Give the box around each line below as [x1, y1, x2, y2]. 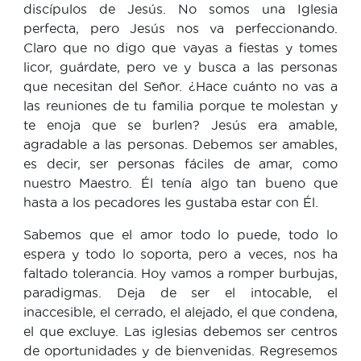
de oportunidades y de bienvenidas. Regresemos [23, 342, 338, 358]
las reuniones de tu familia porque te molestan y [23, 98, 338, 113]
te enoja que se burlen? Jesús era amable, [23, 117, 338, 132]
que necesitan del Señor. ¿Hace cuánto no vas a [23, 78, 338, 93]
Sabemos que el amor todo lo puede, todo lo [23, 226, 338, 242]
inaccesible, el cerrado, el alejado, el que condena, [23, 304, 338, 319]
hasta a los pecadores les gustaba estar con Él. [23, 194, 318, 210]
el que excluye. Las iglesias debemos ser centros [23, 323, 338, 338]
